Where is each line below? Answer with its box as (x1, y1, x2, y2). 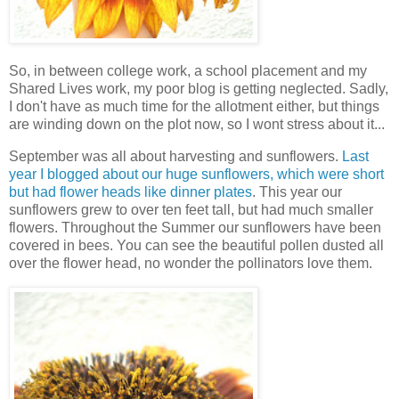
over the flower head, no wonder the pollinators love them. (9, 255, 372, 271)
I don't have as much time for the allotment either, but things (9, 98, 379, 114)
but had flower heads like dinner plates (9, 183, 252, 199)
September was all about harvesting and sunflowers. (9, 148, 342, 164)
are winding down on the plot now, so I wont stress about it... (9, 116, 385, 132)
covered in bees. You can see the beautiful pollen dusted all (9, 237, 384, 253)
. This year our (252, 183, 342, 199)
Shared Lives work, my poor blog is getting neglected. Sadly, (9, 80, 388, 96)
